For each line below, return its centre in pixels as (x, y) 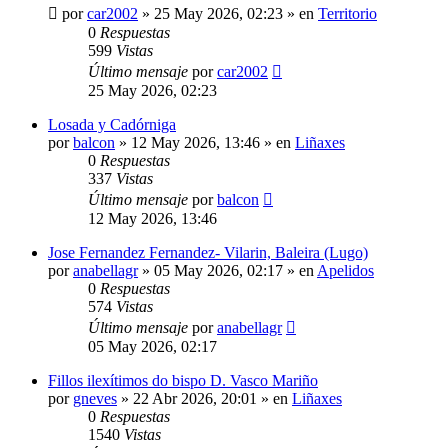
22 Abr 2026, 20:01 (195, 398)
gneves (95, 398)
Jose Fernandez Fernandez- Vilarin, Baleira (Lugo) (208, 252)
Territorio (347, 13)
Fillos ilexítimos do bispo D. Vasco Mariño (183, 380)
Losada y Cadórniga (112, 124)
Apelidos (345, 270)
